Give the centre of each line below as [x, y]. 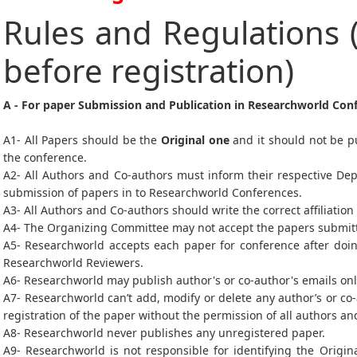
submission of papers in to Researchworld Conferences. [154, 192]
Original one [195, 140]
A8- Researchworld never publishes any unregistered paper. [166, 333]
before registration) [149, 71]
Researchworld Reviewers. [75, 263]
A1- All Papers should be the [82, 140]
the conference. [47, 157]
